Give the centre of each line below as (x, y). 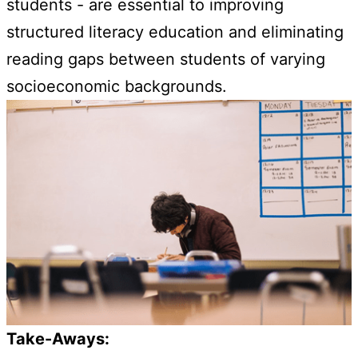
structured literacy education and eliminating (175, 32)
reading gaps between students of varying (166, 60)
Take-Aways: (58, 338)
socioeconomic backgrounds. (117, 87)
